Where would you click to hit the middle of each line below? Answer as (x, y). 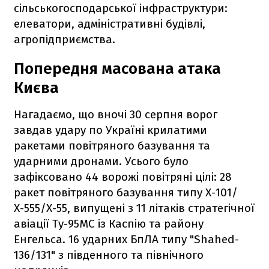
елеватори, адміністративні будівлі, (110, 23)
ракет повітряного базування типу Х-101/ (126, 192)
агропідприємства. (65, 39)
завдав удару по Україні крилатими (110, 130)
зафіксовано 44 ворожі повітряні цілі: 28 (123, 177)
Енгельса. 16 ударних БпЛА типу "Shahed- (126, 239)
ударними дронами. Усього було (101, 161)
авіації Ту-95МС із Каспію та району (109, 223)
